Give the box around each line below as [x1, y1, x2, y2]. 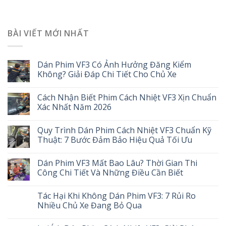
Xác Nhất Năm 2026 [37, 101, 111, 112]
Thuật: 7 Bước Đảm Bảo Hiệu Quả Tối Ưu [37, 134, 192, 145]
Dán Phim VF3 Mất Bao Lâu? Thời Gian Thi [37, 157, 197, 168]
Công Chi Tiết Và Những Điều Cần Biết [37, 166, 183, 178]
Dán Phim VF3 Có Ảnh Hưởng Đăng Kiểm [37, 59, 191, 70]
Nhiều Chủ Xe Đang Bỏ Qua [37, 199, 142, 211]
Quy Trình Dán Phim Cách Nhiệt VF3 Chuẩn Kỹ [37, 124, 211, 136]
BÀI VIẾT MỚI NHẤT [8, 28, 89, 39]
